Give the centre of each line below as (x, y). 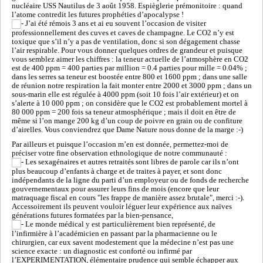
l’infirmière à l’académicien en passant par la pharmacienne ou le (114, 233)
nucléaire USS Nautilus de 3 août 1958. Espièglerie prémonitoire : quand (127, 6)
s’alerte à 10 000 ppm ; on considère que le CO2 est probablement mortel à (130, 103)
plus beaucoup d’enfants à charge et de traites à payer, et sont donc (117, 171)
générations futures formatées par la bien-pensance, (92, 215)
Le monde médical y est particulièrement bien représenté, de (119, 224)
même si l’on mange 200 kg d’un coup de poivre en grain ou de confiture (127, 121)
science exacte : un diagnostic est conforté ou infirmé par (102, 251)
